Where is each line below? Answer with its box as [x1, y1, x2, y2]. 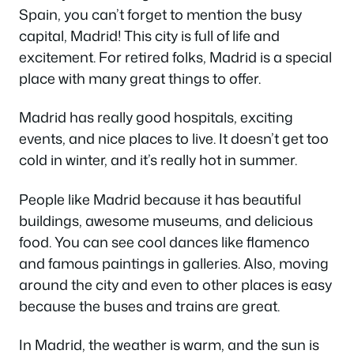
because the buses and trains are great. [19, 295, 280, 316]
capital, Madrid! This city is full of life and [19, 24, 280, 46]
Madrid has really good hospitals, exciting [19, 107, 293, 128]
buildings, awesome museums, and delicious [19, 209, 313, 231]
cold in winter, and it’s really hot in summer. [19, 149, 297, 171]
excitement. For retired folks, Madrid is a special [19, 46, 332, 67]
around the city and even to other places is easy [19, 273, 332, 295]
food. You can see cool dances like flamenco [19, 231, 310, 252]
